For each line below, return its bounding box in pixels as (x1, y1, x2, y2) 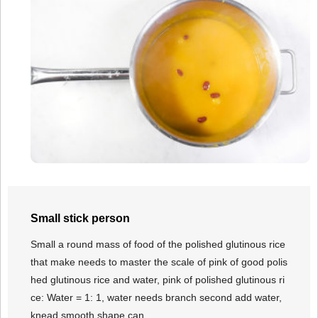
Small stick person (31, 212, 130, 225)
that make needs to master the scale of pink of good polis (31, 256, 287, 268)
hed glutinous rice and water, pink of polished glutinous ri (31, 274, 285, 286)
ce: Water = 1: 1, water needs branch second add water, (31, 292, 282, 304)
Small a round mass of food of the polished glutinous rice (31, 238, 285, 251)
